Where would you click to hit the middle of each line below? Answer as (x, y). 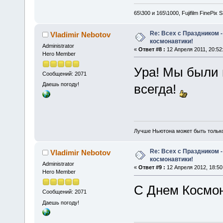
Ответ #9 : (152, 167)
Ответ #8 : (152, 49)
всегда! (157, 89)
